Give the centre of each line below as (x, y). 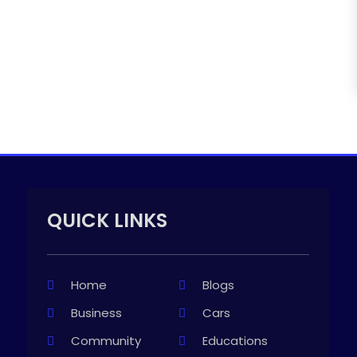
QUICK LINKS (108, 220)
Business (97, 313)
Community (106, 341)
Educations (235, 341)
